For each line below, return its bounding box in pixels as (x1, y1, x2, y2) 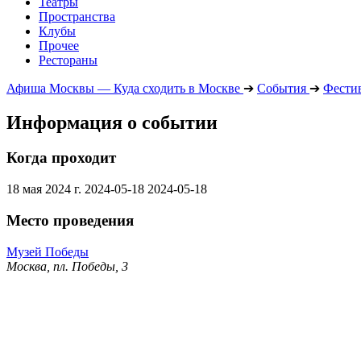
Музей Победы (6, 244, 89, 259)
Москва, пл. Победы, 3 (6, 259, 128, 273)
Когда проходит (6, 149, 116, 167)
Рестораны (39, 52, 98, 67)
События (257, 81, 306, 95)
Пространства (39, 9, 115, 23)
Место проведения (6, 211, 134, 229)
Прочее (39, 38, 79, 52)
